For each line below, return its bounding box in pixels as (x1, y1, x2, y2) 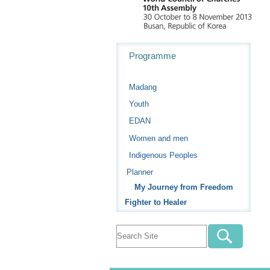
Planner (127, 167, 154, 177)
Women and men (129, 133, 189, 143)
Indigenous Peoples (129, 150, 198, 160)
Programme (129, 51, 177, 61)
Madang (129, 83, 157, 92)
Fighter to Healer (124, 197, 187, 207)
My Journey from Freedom (134, 182, 233, 192)
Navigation (116, 43, 158, 54)
